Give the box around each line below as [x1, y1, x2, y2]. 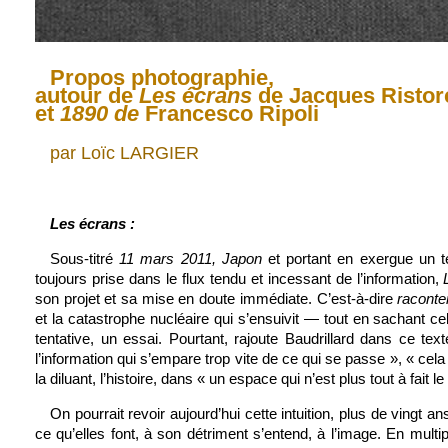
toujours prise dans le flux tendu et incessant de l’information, [35, 270, 444, 287]
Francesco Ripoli [139, 101, 319, 126]
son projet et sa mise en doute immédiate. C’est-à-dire [35, 290, 398, 307]
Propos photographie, [50, 65, 274, 90]
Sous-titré [50, 250, 120, 267]
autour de [35, 83, 139, 108]
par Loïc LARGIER [50, 143, 199, 163]
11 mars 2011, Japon [119, 250, 262, 267]
